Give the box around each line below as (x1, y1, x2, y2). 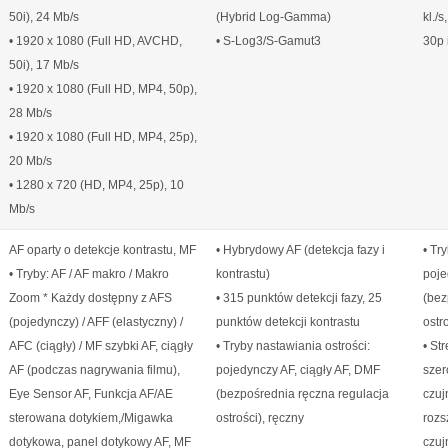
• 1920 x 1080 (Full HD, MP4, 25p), (9, 130, 197, 144)
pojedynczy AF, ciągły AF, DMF (216, 363, 380, 377)
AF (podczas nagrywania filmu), (9, 363, 180, 377)
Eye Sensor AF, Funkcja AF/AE (9, 387, 173, 401)
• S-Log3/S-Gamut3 (216, 34, 321, 48)
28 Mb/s (9, 106, 52, 120)
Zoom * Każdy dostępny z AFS (9, 291, 172, 305)
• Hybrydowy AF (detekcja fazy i (216, 243, 385, 257)
